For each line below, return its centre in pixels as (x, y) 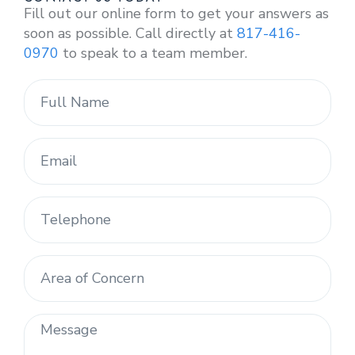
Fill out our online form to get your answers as (176, 14)
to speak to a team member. (153, 53)
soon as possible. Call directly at (130, 34)
